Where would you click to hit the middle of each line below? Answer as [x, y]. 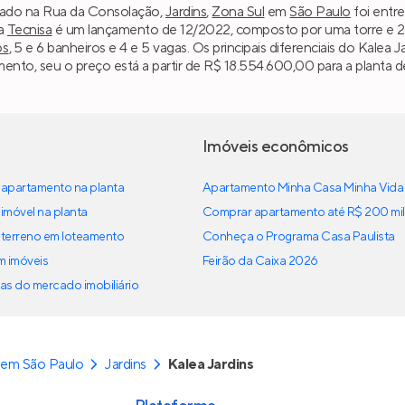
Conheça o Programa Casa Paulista [299, 236]
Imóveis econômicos [276, 146]
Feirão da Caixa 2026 [260, 261]
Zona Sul [238, 12]
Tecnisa [29, 30]
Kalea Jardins [211, 364]
